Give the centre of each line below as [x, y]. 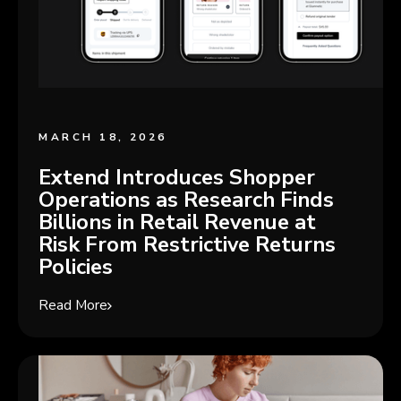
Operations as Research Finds [187, 199]
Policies [76, 266]
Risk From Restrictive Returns [188, 244]
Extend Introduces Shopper [177, 177]
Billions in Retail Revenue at [178, 222]
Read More [73, 306]
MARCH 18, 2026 [103, 137]
